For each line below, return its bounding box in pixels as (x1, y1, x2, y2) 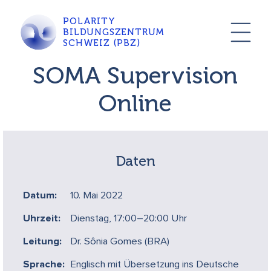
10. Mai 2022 (70, 190, 123, 201)
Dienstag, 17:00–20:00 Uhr (70, 213, 188, 224)
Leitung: (23, 236, 62, 247)
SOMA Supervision (33, 62, 238, 90)
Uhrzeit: (23, 213, 61, 224)
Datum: (23, 190, 57, 201)
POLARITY (63, 16, 116, 27)
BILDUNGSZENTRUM (63, 27, 165, 38)
